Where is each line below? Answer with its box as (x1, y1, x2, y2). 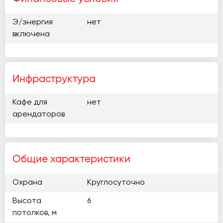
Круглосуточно (87, 179, 145, 187)
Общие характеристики (12, 154, 130, 164)
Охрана (12, 179, 42, 187)
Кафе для (12, 99, 47, 107)
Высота (12, 197, 41, 205)
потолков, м (12, 209, 57, 217)
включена (12, 30, 50, 38)
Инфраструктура (12, 74, 96, 84)
